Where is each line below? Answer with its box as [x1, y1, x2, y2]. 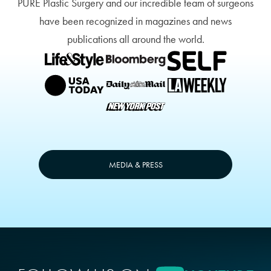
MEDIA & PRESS [108, 158, 163, 170]
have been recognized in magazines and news [39, 14, 232, 28]
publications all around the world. [67, 32, 204, 47]
